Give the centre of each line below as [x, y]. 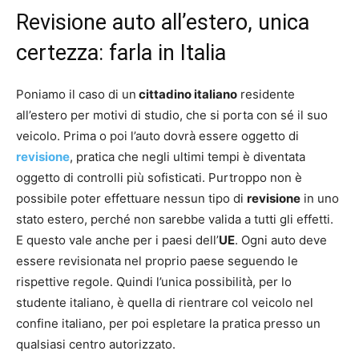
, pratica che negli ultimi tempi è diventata [188, 156]
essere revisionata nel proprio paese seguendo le [157, 260]
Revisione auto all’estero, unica [163, 22]
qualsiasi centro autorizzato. [96, 344]
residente [266, 94]
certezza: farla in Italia [121, 52]
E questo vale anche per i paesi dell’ [117, 240]
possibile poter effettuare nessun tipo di [131, 198]
